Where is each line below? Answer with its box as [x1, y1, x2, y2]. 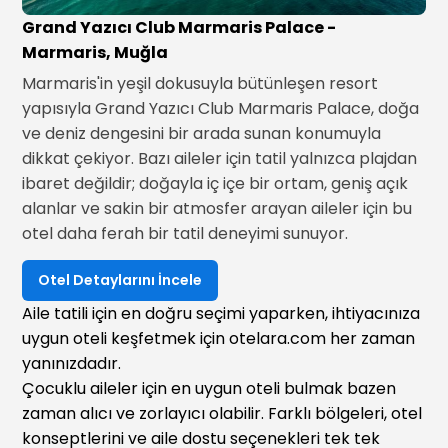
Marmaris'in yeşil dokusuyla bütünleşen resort [22, 72, 379, 95]
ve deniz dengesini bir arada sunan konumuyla [22, 122, 382, 145]
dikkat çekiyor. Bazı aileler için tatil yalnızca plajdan [22, 147, 418, 170]
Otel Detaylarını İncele [38, 270, 203, 290]
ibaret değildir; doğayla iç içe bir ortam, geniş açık [22, 172, 409, 195]
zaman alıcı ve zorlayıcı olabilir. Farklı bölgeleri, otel [22, 402, 423, 425]
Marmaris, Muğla [22, 41, 169, 64]
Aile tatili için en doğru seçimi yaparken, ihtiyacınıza [22, 302, 421, 325]
